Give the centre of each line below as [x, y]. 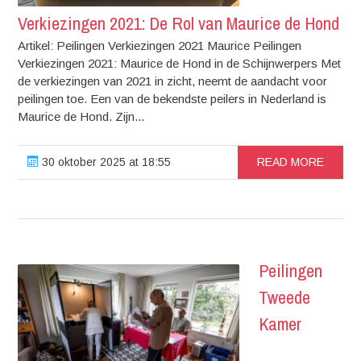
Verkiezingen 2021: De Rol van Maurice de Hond [179, 23]
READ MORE [290, 162]
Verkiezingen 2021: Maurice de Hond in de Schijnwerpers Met [180, 63]
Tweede [285, 297]
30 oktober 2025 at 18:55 [105, 162]
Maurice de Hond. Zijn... [81, 116]
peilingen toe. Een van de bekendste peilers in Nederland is [172, 98]
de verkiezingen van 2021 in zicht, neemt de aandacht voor [173, 81]
